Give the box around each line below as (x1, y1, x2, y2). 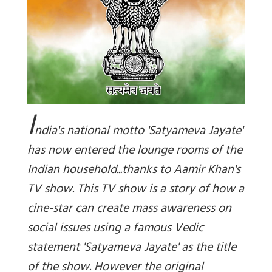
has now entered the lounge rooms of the (27, 140, 242, 163)
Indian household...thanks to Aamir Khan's (27, 160, 240, 183)
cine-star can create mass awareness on (27, 199, 231, 222)
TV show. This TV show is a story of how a (27, 179, 244, 202)
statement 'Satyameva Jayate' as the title (27, 237, 236, 260)
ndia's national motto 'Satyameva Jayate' (35, 121, 243, 144)
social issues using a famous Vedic (27, 218, 203, 241)
